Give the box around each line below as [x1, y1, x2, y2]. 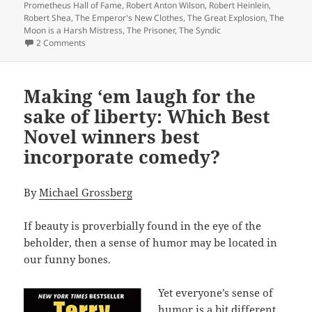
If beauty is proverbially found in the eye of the [24, 218, 262, 233]
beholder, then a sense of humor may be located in [24, 235, 278, 249]
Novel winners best [24, 123, 201, 149]
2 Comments [36, 37, 86, 49]
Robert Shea [24, 12, 72, 24]
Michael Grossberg [39, 185, 133, 199]
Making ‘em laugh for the [24, 83, 256, 109]
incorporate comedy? [24, 143, 221, 169]
